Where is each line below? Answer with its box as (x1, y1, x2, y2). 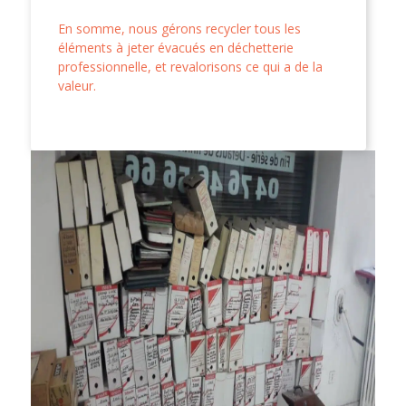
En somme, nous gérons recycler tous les (58, 19, 301, 37)
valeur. (58, 76, 96, 94)
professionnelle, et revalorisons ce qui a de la (58, 57, 323, 75)
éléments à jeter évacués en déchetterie (58, 38, 294, 56)
